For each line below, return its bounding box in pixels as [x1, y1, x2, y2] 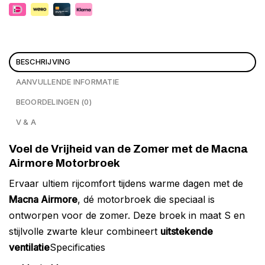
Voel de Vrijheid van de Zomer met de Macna [9, 142, 248, 155]
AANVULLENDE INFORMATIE [15, 77, 119, 86]
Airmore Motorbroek [9, 156, 120, 169]
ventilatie [9, 241, 50, 254]
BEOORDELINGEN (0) [15, 97, 92, 106]
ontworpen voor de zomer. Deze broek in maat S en [9, 209, 245, 222]
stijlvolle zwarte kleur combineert [9, 225, 160, 238]
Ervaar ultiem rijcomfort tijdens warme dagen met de [9, 177, 243, 190]
